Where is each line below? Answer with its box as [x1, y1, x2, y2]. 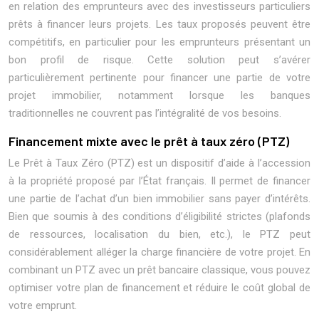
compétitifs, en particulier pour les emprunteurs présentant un [9, 36, 310, 48]
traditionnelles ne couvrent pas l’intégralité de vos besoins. [9, 107, 281, 120]
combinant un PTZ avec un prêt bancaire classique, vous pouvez [9, 263, 310, 276]
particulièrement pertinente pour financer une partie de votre [9, 71, 310, 84]
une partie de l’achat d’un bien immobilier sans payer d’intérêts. [9, 192, 310, 205]
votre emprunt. [9, 299, 77, 312]
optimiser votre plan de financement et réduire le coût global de [9, 281, 310, 294]
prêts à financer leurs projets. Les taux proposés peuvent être [9, 18, 310, 31]
